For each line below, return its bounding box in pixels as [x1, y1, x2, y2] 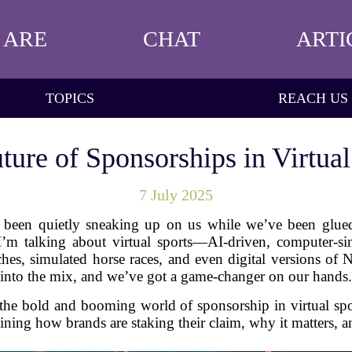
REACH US [277, 90, 348, 106]
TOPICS [46, 90, 95, 106]
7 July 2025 [139, 186, 213, 203]
